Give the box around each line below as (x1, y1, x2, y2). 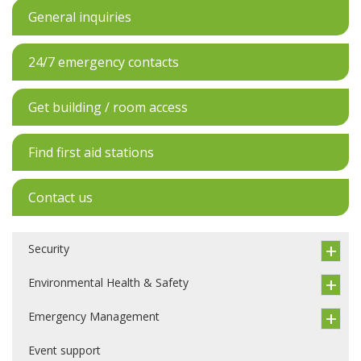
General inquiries (28, 8, 131, 26)
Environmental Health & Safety (28, 275, 189, 290)
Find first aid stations (28, 143, 154, 161)
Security (28, 241, 69, 256)
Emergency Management (28, 309, 160, 324)
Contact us (28, 189, 93, 206)
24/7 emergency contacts (28, 53, 179, 71)
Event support (28, 342, 101, 358)
